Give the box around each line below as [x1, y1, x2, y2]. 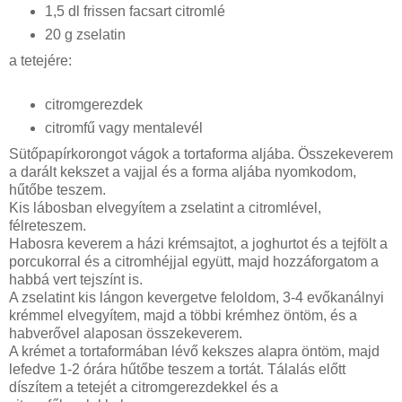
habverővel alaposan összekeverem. [9, 325, 242, 341]
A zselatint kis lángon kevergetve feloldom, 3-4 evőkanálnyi [9, 289, 384, 305]
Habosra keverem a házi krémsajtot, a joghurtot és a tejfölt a [9, 235, 388, 251]
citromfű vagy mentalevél [44, 119, 203, 135]
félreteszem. [9, 217, 86, 233]
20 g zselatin [44, 27, 126, 43]
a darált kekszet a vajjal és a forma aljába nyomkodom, [9, 163, 356, 179]
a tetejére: [9, 52, 72, 68]
